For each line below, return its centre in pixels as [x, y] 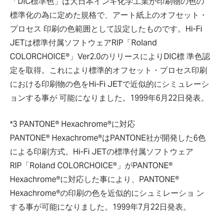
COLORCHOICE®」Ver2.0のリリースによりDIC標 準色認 [110, 56]
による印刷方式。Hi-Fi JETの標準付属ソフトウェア [102, 152]
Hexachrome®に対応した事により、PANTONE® [94, 179]
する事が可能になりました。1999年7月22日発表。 [100, 207]
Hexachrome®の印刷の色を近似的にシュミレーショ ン [107, 193]
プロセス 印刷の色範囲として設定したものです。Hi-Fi [106, 29]
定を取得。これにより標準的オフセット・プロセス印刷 [109, 70]
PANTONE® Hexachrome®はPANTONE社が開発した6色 [108, 138]
